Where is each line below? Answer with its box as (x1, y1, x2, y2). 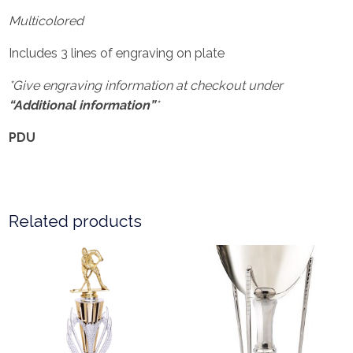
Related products (9, 211, 143, 232)
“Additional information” (9, 98, 156, 113)
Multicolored (9, 13, 84, 28)
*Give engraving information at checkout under (9, 78, 284, 94)
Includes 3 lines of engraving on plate (9, 46, 225, 61)
